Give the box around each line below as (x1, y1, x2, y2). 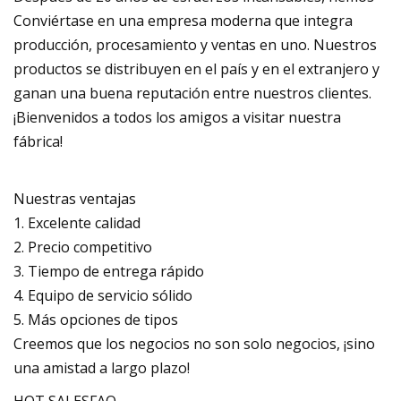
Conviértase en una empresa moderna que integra (13, 10, 353, 30)
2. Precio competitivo (13, 236, 152, 257)
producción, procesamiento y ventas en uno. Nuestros (13, 34, 377, 55)
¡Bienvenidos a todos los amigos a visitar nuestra (13, 107, 341, 127)
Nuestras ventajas (13, 188, 136, 209)
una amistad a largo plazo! (13, 357, 190, 378)
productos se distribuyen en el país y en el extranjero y (13, 58, 380, 79)
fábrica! (13, 131, 63, 151)
